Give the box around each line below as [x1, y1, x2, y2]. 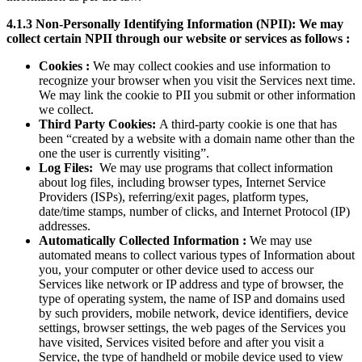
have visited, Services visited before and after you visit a [39, 335, 324, 350]
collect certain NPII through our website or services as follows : [6, 32, 350, 46]
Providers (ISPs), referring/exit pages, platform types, [39, 190, 309, 204]
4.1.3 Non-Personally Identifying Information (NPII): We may [6, 17, 343, 32]
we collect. [39, 103, 94, 117]
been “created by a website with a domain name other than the [39, 132, 355, 146]
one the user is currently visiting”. [39, 146, 209, 161]
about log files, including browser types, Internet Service [39, 175, 326, 190]
